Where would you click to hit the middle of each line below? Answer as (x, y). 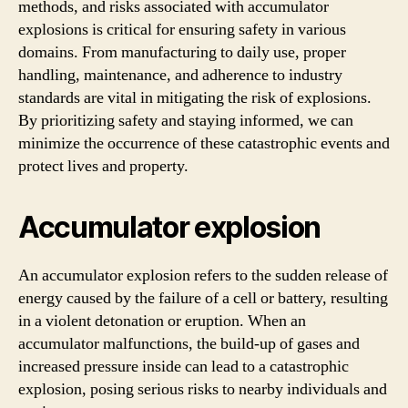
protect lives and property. (103, 166)
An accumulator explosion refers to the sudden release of (203, 275)
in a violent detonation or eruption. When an (162, 321)
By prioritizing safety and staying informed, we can (186, 121)
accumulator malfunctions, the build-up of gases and (189, 344)
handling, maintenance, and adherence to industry (180, 75)
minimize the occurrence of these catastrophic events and (204, 143)
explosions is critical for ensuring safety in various (182, 30)
